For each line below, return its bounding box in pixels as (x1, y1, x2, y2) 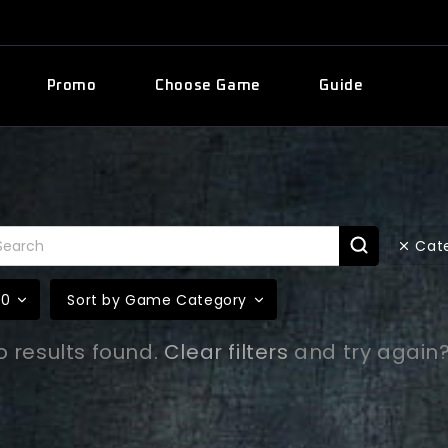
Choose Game (155, 78, 261, 93)
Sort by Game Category (67, 290, 248, 311)
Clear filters (163, 338, 289, 367)
